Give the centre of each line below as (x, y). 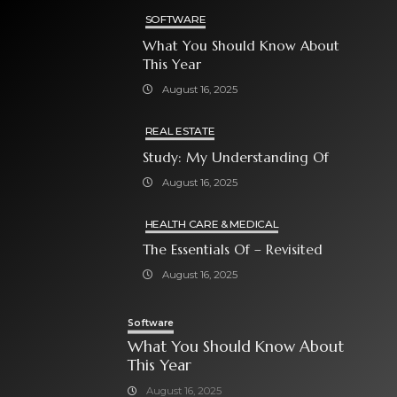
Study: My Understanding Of (235, 157)
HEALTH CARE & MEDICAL (212, 223)
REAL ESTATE (180, 130)
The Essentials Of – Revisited (288, 250)
